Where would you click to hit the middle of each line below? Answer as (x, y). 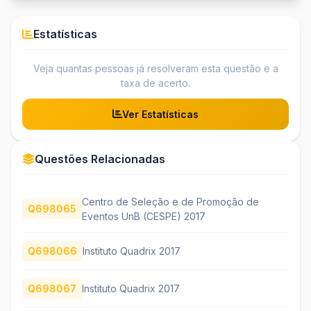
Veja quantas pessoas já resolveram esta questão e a (155, 68)
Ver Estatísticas (160, 114)
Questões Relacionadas (100, 159)
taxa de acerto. (155, 83)
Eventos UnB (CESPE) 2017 (144, 216)
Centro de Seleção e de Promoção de (170, 201)
